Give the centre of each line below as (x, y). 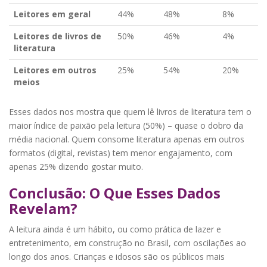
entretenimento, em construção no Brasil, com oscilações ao (128, 243)
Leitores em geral (52, 14)
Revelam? (43, 208)
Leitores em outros (55, 70)
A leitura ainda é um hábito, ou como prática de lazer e (115, 229)
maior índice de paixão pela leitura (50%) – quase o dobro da (126, 125)
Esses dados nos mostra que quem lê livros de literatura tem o (130, 111)
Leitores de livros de (58, 36)
